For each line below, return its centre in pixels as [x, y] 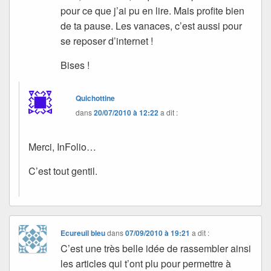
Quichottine [96, 98]
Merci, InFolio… [62, 147]
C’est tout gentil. [63, 171]
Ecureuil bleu [83, 233]
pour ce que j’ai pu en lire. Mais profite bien [153, 11]
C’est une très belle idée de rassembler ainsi [156, 249]
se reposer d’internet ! [107, 41]
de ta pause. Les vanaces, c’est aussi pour [152, 26]
